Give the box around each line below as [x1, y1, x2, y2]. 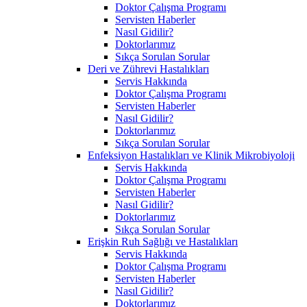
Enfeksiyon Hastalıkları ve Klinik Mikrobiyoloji [88, 149, 295, 161]
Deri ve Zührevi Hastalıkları [88, 62, 209, 75]
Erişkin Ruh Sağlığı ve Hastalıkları [88, 235, 238, 247]
